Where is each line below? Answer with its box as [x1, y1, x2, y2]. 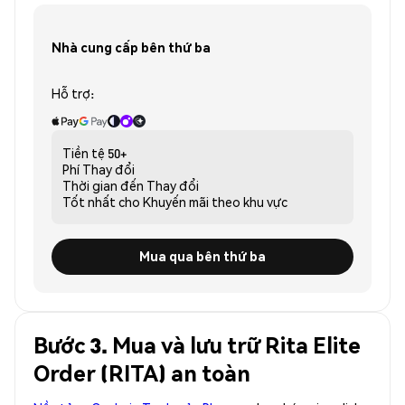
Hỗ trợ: [52, 84, 94, 101]
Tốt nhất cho [62, 193, 140, 210]
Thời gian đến [62, 176, 144, 193]
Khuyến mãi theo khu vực [143, 193, 287, 210]
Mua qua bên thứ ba [139, 248, 266, 265]
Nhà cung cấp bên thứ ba [52, 39, 211, 56]
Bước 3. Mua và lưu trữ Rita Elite [33, 330, 361, 359]
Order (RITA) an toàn [33, 358, 250, 387]
